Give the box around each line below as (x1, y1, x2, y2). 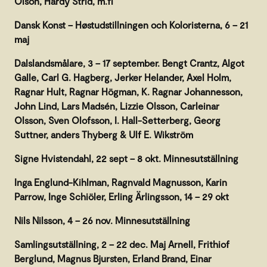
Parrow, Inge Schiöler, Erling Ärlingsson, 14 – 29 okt (14, 190, 229, 202)
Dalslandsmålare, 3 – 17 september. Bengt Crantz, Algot (14, 57, 244, 69)
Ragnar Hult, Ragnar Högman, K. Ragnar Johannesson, (14, 85, 243, 97)
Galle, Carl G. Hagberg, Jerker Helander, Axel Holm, (14, 71, 231, 83)
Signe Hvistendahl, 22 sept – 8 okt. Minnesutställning (14, 152, 238, 164)
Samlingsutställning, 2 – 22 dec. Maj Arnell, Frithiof (14, 238, 229, 250)
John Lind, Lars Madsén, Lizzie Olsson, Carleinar (14, 100, 219, 111)
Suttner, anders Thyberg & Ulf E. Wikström (14, 128, 193, 140)
